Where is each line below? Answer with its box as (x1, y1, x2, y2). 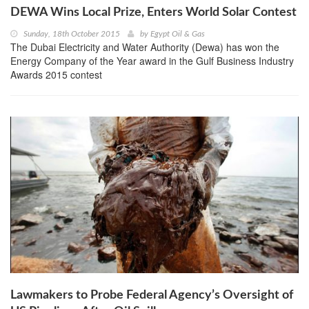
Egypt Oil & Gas (150, 30, 205, 39)
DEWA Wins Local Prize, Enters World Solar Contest (10, 6, 297, 19)
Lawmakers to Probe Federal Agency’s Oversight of (10, 288, 293, 301)
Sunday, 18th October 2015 (23, 30, 120, 39)
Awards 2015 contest (10, 68, 102, 82)
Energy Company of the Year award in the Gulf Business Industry (10, 54, 294, 68)
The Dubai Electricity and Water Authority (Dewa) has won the (10, 40, 279, 54)
